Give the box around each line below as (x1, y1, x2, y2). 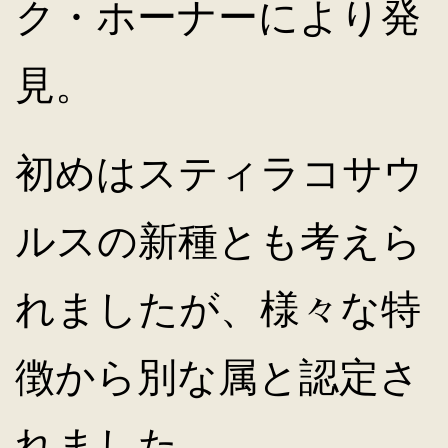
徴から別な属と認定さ (15, 354, 420, 399)
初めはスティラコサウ (15, 150, 424, 195)
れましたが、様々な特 (15, 286, 421, 331)
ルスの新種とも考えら (15, 218, 422, 263)
